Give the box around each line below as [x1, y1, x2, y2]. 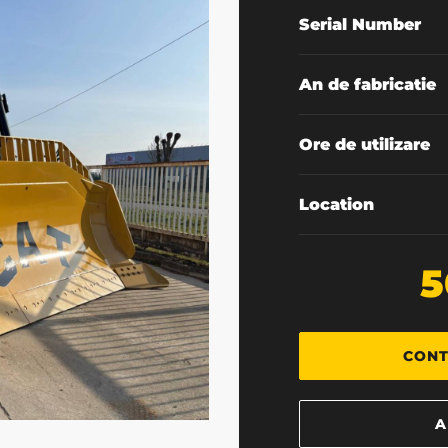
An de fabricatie [299, 74, 436, 94]
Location [299, 194, 374, 214]
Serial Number [299, 14, 421, 34]
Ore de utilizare [299, 134, 430, 154]
